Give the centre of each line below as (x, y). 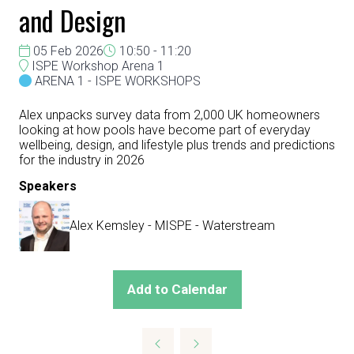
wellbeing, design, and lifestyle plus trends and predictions (177, 145)
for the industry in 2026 (82, 160)
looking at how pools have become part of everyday (165, 130)
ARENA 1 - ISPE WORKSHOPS (118, 81)
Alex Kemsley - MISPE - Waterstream (172, 226)
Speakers (48, 186)
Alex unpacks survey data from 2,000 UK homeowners (169, 115)
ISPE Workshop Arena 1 (96, 66)
